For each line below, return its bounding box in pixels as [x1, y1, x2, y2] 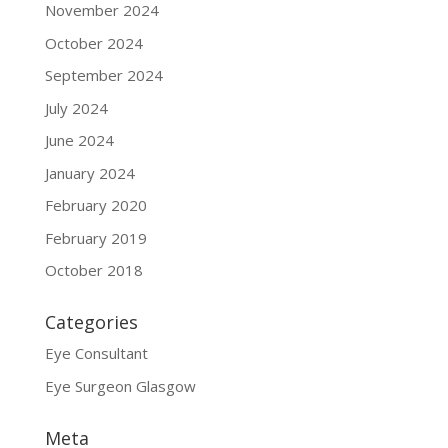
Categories [44, 310, 138, 335]
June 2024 [44, 130, 114, 151]
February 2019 [44, 227, 147, 248]
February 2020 [44, 195, 147, 216]
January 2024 [44, 162, 135, 183]
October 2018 [44, 260, 143, 281]
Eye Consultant [44, 343, 148, 364]
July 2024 [44, 97, 108, 118]
